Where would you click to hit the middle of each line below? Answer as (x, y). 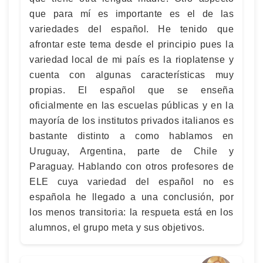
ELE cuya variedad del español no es (131, 182)
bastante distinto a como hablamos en (131, 136)
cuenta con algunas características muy (131, 75)
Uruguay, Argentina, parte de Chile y (131, 151)
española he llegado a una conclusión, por (131, 197)
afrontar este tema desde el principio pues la (131, 44)
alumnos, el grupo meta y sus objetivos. (117, 227)
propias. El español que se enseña (131, 90)
